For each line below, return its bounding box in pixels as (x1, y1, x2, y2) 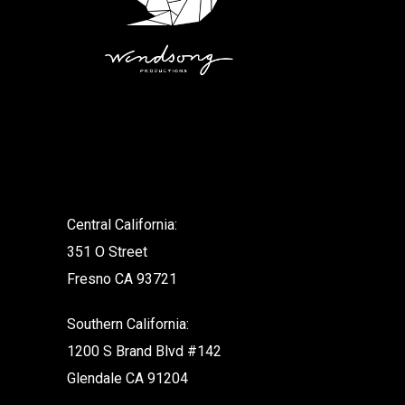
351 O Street (67, 243, 147, 261)
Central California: (67, 216, 177, 234)
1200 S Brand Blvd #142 (67, 343, 221, 361)
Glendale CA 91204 (67, 370, 188, 388)
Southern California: (67, 316, 189, 334)
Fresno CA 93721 (67, 270, 177, 288)
